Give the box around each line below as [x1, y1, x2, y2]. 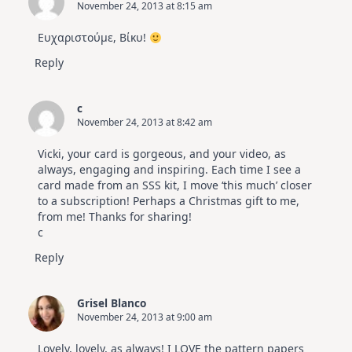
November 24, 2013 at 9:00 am [77, 310, 212, 324]
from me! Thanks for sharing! [38, 209, 192, 225]
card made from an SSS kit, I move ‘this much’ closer [38, 178, 312, 193]
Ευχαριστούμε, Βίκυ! [38, 30, 149, 46]
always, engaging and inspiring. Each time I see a [38, 162, 301, 178]
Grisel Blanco [77, 295, 146, 311]
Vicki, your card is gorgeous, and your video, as [38, 146, 286, 162]
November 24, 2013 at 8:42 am [77, 115, 212, 130]
